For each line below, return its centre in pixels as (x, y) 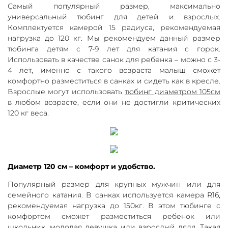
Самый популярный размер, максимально (114, 6)
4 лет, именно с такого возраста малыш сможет (114, 70)
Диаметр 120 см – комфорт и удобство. (81, 166)
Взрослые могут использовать (66, 91)
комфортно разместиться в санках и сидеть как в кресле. (114, 81)
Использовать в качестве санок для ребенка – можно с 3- (114, 59)
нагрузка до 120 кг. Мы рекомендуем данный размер (114, 38)
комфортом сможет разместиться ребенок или (114, 216)
